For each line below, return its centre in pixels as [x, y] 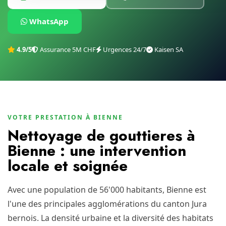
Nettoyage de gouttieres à [101, 135]
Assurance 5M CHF [67, 49]
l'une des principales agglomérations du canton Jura [107, 204]
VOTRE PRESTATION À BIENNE [65, 117]
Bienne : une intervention [97, 151]
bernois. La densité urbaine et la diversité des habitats [110, 218]
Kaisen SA [168, 49]
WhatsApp [48, 21]
